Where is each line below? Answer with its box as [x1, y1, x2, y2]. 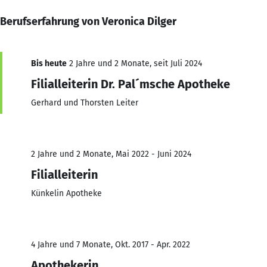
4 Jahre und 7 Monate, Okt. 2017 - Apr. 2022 [31, 239, 190, 250]
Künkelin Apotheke [31, 188, 102, 198]
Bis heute [31, 58, 67, 69]
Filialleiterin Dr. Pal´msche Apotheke [31, 76, 230, 91]
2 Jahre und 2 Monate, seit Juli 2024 [67, 58, 202, 69]
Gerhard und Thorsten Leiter [31, 97, 138, 108]
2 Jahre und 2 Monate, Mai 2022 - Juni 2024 [31, 148, 191, 159]
